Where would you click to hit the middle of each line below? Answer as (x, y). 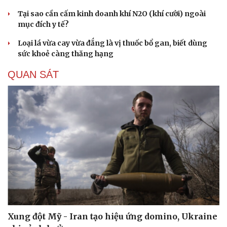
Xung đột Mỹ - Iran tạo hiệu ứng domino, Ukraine (112, 216)
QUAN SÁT (33, 75)
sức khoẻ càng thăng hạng (66, 54)
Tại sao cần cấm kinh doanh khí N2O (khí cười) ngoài (112, 14)
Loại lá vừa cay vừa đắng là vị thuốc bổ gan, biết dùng (112, 43)
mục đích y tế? (43, 25)
